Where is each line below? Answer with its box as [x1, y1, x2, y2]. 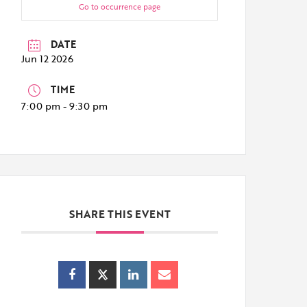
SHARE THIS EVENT [69, 206, 171, 221]
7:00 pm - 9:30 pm [21, 98, 108, 113]
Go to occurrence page [79, 1, 161, 12]
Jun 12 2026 [21, 51, 74, 66]
